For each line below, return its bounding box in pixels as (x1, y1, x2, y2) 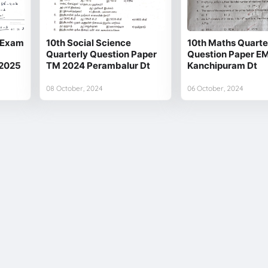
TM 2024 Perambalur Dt (46, 59, 151, 71)
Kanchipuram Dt (187, 59, 257, 71)
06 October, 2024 (187, 83, 243, 93)
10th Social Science (46, 36, 132, 48)
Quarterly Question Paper (46, 48, 157, 60)
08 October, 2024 (46, 83, 103, 93)
